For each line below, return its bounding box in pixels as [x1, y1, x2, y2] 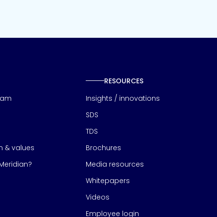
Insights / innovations [86, 93, 160, 103]
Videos [86, 192, 110, 202]
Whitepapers [86, 175, 130, 186]
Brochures [86, 142, 122, 153]
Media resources [86, 159, 144, 169]
